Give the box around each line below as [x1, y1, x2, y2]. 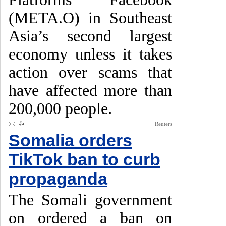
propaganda [9, 169, 107, 188]
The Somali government [9, 191, 172, 209]
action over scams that [9, 64, 172, 81]
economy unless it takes [9, 45, 172, 63]
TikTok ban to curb [9, 150, 160, 169]
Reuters [155, 121, 172, 127]
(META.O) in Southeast [9, 9, 172, 27]
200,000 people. [9, 100, 112, 118]
